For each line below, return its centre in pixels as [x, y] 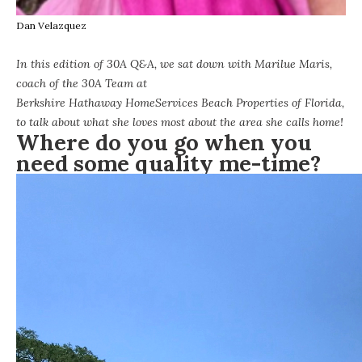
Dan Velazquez [51, 25]
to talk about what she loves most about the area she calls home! [180, 122]
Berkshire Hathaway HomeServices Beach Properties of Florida [179, 102]
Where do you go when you [164, 142]
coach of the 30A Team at [82, 83]
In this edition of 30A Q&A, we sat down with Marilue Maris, [174, 63]
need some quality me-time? [168, 163]
